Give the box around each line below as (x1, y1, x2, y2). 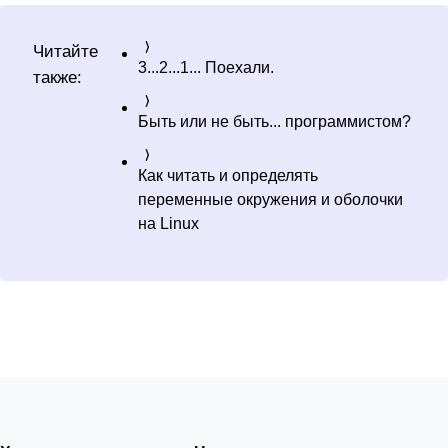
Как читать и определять (138, 166, 318, 184)
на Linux (138, 214, 199, 232)
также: (33, 66, 82, 87)
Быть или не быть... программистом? (138, 112, 411, 130)
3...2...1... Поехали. (138, 58, 274, 76)
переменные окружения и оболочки (138, 190, 403, 208)
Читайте (33, 40, 98, 61)
